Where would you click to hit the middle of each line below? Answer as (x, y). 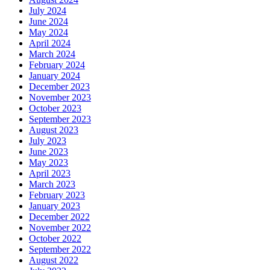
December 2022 (59, 216)
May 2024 (49, 32)
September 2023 (60, 119)
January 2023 (55, 206)
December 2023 (59, 86)
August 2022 (54, 260)
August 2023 (54, 130)
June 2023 (49, 151)
